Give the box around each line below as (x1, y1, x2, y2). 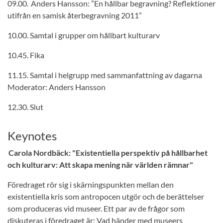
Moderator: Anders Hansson (7, 82, 107, 92)
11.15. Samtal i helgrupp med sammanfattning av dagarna (7, 70, 204, 80)
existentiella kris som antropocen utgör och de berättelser (7, 192, 204, 201)
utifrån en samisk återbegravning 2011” (7, 10, 142, 20)
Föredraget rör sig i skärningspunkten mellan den (7, 180, 174, 189)
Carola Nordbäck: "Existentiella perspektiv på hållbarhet (7, 148, 208, 157)
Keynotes (7, 128, 57, 143)
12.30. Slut (7, 102, 45, 111)
